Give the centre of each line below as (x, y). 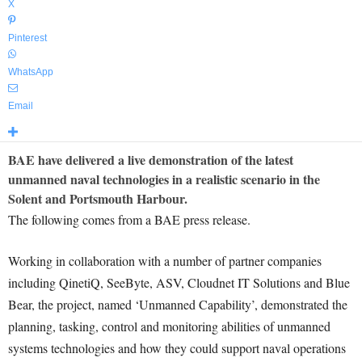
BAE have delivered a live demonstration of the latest (151, 160)
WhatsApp (31, 72)
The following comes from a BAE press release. (129, 219)
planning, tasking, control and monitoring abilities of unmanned (169, 326)
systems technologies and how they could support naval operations (177, 348)
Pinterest (27, 38)
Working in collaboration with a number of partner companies (165, 261)
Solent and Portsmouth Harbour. (98, 198)
